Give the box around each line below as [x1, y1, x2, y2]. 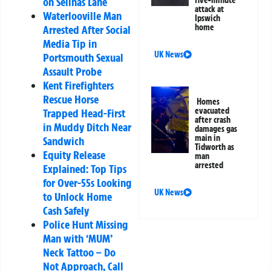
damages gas [195, 123, 238, 134]
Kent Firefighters [43, 78, 114, 93]
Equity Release [43, 148, 105, 163]
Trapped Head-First [43, 106, 125, 121]
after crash [195, 114, 231, 125]
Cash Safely [43, 203, 89, 218]
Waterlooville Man [43, 8, 122, 24]
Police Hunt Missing [43, 217, 128, 232]
